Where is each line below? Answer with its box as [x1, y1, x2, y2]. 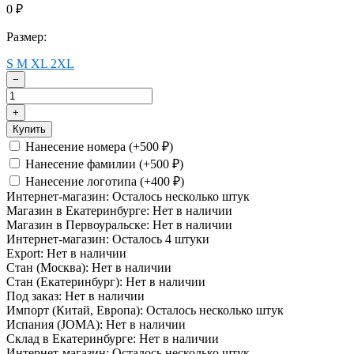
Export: [6, 246, 43, 260]
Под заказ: [6, 288, 62, 303]
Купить [13, 122, 46, 135]
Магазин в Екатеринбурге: [6, 203, 149, 217]
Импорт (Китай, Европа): [6, 303, 143, 317]
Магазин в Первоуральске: [6, 217, 149, 232]
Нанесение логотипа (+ [22, 174, 151, 188]
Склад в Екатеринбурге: [6, 331, 136, 345]
